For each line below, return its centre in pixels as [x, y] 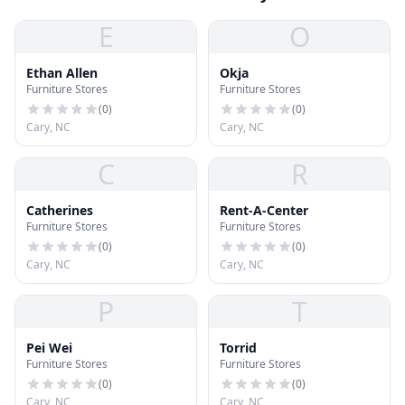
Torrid [238, 348]
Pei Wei [49, 348]
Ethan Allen [62, 73]
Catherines [60, 210]
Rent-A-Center [264, 210]
